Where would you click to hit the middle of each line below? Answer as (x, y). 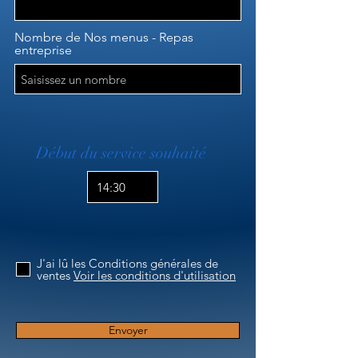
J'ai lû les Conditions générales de (127, 263)
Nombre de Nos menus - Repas (104, 37)
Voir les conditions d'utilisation (155, 275)
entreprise (43, 50)
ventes (54, 275)
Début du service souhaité (123, 153)
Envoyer (128, 330)
